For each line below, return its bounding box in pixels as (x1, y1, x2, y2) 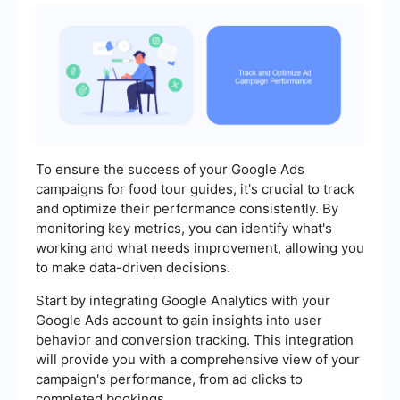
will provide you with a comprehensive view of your (36, 351, 360, 369)
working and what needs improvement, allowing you (36, 239, 364, 257)
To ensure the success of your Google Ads (36, 161, 304, 179)
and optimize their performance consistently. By (36, 200, 338, 218)
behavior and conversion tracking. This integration (36, 331, 354, 349)
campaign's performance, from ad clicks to (36, 371, 303, 388)
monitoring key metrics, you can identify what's (36, 220, 332, 237)
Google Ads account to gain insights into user (36, 312, 322, 329)
